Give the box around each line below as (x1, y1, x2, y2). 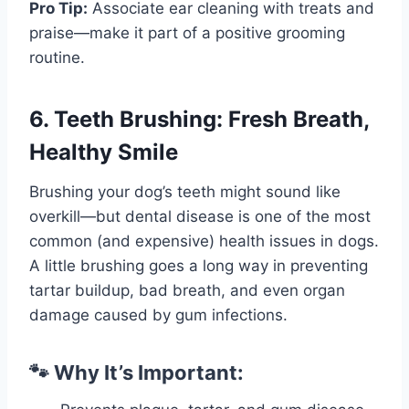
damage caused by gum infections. (29, 306, 288, 325)
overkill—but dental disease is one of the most (29, 207, 371, 226)
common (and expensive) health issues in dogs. (29, 232, 379, 251)
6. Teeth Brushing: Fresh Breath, (29, 106, 369, 133)
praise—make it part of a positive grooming (29, 24, 345, 43)
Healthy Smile (29, 139, 178, 166)
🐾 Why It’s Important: (29, 361, 244, 385)
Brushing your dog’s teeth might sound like (29, 183, 341, 202)
